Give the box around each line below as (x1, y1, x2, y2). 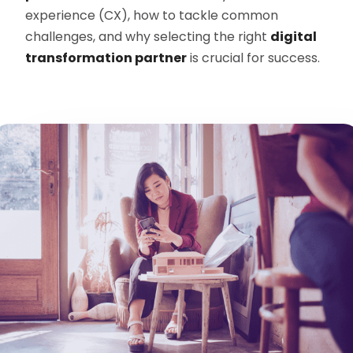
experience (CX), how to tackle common (25, 6, 279, 25)
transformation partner (25, 49, 188, 68)
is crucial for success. (187, 49, 321, 68)
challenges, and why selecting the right (25, 28, 271, 46)
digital (270, 28, 318, 46)
